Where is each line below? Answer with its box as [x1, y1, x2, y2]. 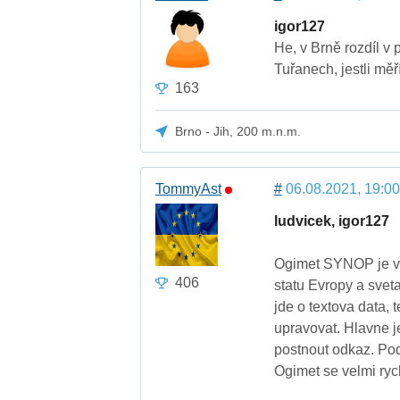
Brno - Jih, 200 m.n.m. [175, 123, 302, 138]
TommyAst [155, 181, 222, 197]
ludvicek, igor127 [273, 213, 389, 229]
